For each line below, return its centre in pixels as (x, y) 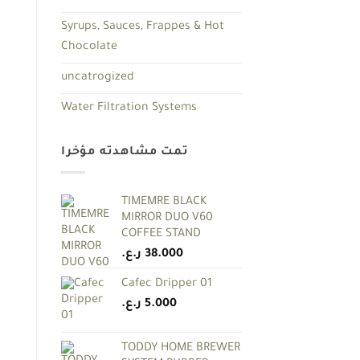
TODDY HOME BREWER (181, 349)
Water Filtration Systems (129, 108)
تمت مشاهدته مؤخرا (125, 152)
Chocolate (89, 47)
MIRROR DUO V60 (167, 219)
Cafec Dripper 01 (167, 285)
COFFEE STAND (161, 235)
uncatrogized (98, 78)
